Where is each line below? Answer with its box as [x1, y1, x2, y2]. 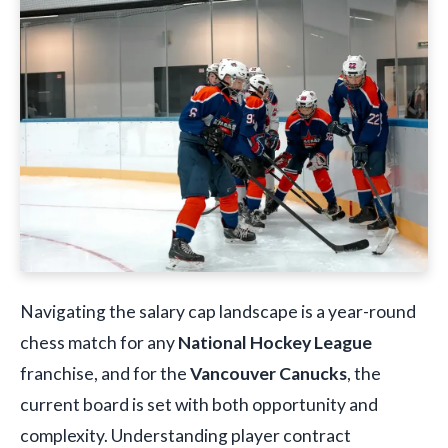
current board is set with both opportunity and [20, 393, 378, 415]
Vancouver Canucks [190, 362, 347, 384]
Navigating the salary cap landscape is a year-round [20, 300, 416, 322]
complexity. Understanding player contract [20, 424, 351, 446]
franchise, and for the [20, 362, 190, 384]
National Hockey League [178, 331, 372, 353]
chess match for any [20, 331, 178, 353]
